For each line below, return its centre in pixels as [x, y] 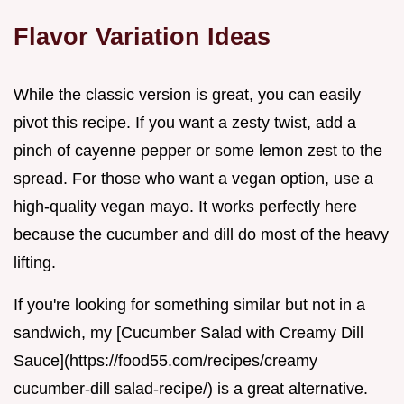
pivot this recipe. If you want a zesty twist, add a [185, 122]
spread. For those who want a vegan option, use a [193, 178]
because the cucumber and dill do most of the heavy [201, 234]
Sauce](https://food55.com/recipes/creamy [165, 360]
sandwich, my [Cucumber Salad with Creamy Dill [188, 332]
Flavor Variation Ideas [142, 36]
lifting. [35, 262]
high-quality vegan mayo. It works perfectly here [185, 206]
